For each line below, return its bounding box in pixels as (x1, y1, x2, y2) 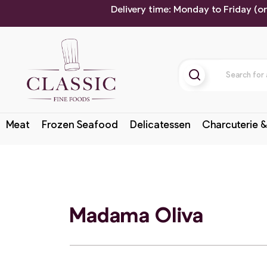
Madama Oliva (70, 201, 203, 226)
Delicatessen (129, 118, 190, 130)
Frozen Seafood (42, 118, 118, 130)
